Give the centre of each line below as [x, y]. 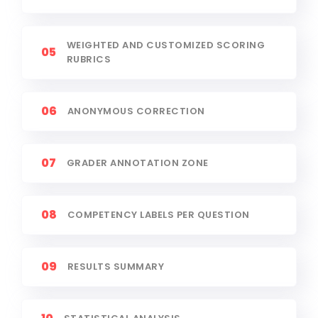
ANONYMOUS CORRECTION [136, 111]
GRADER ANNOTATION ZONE [137, 163]
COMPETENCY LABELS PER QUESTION [158, 214]
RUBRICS [89, 59]
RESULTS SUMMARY [116, 266]
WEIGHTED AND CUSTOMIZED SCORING [166, 45]
